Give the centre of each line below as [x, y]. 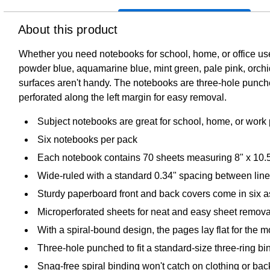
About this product [68, 29]
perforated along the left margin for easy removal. [123, 97]
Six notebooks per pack [87, 139]
